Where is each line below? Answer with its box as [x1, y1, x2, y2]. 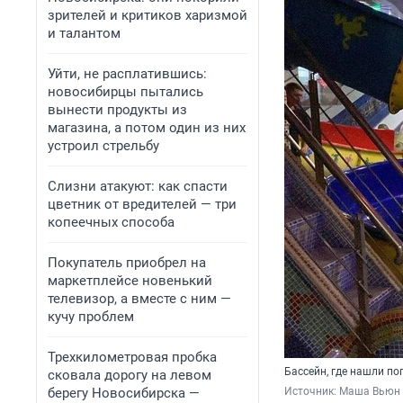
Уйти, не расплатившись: [48, 66, 207, 82]
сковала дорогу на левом [48, 367, 211, 383]
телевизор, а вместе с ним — [48, 291, 231, 307]
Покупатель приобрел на [48, 255, 206, 271]
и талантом [48, 25, 121, 41]
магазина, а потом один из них [48, 120, 246, 136]
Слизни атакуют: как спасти [48, 178, 228, 194]
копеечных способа [48, 214, 175, 230]
